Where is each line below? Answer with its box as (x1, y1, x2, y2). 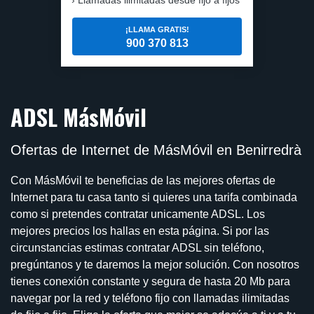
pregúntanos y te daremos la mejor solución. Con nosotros (11, 258, 299, 271)
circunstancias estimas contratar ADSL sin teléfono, (11, 241, 264, 254)
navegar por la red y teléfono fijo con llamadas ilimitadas (11, 292, 289, 304)
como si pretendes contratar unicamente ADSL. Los (11, 207, 265, 220)
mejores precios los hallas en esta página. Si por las (11, 224, 269, 237)
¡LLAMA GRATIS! (125, 25, 189, 34)
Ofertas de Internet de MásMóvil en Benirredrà (11, 142, 301, 158)
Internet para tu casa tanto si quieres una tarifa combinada (11, 191, 297, 203)
